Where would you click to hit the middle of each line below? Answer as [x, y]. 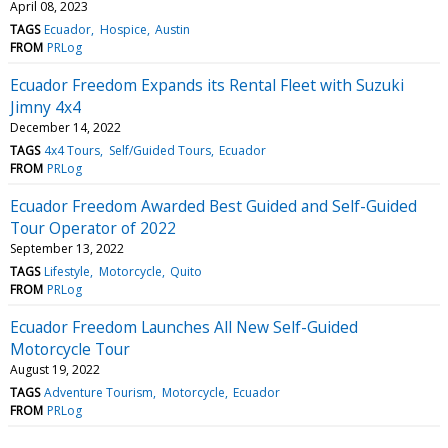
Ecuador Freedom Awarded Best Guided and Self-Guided [213, 205]
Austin [172, 29]
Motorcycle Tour [70, 348]
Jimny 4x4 [45, 106]
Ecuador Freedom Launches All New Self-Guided [184, 326]
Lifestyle [67, 271]
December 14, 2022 [65, 127]
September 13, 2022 [67, 248]
